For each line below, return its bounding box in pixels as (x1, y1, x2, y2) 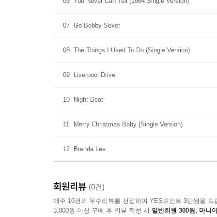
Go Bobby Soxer (74, 22, 120, 29)
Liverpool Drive (74, 71, 115, 78)
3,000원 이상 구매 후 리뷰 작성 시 (53, 207, 152, 214)
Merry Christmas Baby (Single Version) (74, 121, 183, 128)
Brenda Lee (74, 145, 106, 153)
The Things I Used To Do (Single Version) (74, 46, 190, 54)
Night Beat (74, 96, 103, 103)
